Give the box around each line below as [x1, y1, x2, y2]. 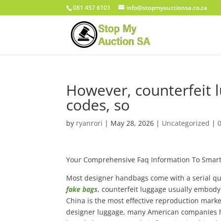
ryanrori [76, 118, 103, 128]
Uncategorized [162, 118, 210, 128]
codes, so [66, 95, 130, 115]
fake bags [66, 184, 98, 194]
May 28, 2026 [110, 118, 154, 128]
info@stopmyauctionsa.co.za [126, 3, 208, 12]
